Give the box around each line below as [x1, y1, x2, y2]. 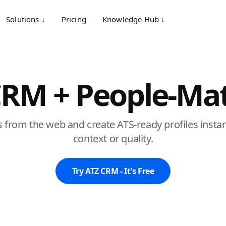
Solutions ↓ [6, 14, 45, 24]
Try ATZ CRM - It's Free [72, 165, 154, 177]
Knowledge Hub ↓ [102, 14, 165, 24]
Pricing [61, 14, 86, 24]
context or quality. [73, 132, 153, 145]
